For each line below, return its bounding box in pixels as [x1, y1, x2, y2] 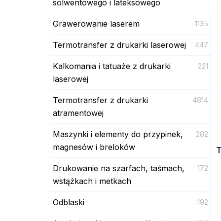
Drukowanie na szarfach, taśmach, [53, 163, 184, 173]
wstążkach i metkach [53, 176, 131, 186]
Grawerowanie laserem [53, 18, 140, 29]
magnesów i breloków [53, 142, 135, 152]
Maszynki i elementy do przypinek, [53, 129, 183, 139]
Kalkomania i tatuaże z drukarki [53, 61, 171, 71]
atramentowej [53, 108, 104, 118]
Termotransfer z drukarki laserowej [53, 39, 186, 50]
